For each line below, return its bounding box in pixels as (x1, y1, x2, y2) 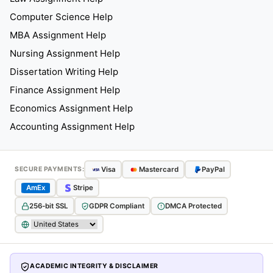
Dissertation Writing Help (10, 66, 118, 77)
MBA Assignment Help (10, 29, 106, 41)
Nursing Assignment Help (10, 48, 120, 59)
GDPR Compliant (88, 201, 144, 210)
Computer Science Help (10, 11, 113, 23)
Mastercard (138, 165, 179, 174)
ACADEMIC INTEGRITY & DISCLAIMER (30, 262, 158, 270)
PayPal (201, 165, 225, 174)
